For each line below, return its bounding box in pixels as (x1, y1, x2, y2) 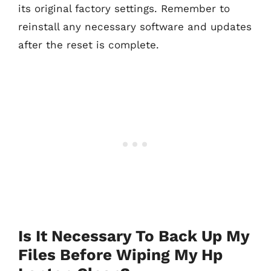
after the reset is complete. (18, 39, 159, 51)
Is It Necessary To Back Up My (18, 226, 249, 245)
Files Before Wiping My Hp (18, 245, 223, 264)
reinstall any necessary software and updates (18, 21, 252, 33)
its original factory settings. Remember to (18, 2, 230, 15)
